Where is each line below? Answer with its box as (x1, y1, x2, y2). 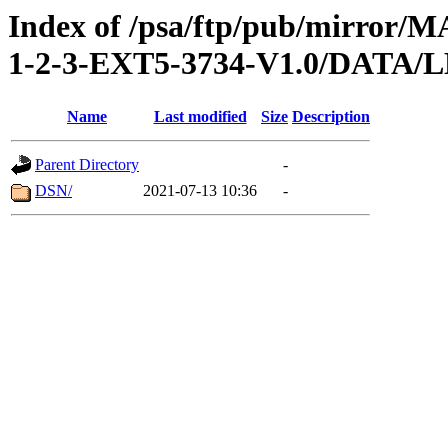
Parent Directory (35, 156, 139, 174)
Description (292, 108, 370, 126)
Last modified (153, 108, 247, 126)
